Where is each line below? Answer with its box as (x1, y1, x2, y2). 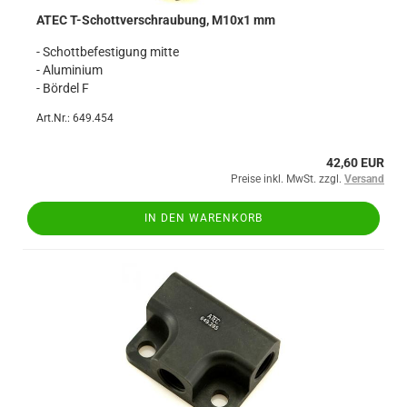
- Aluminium (36, 63, 103, 77)
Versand (344, 173, 384, 185)
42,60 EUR (326, 155, 384, 170)
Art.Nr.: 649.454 (36, 112, 114, 124)
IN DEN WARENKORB (144, 212, 263, 224)
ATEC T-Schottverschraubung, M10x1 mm (36, 13, 275, 27)
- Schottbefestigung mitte (36, 45, 179, 59)
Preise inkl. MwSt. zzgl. (231, 173, 344, 185)
